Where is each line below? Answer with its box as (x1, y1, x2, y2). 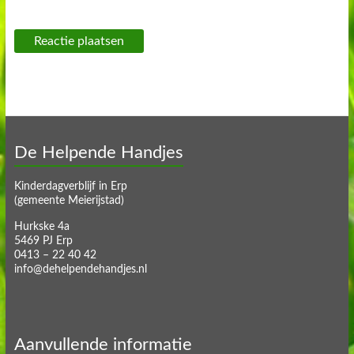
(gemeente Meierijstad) (13, 194, 124, 206)
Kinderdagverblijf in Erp (13, 180, 127, 192)
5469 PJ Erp (13, 235, 73, 247)
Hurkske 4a (13, 220, 70, 232)
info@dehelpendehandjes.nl (13, 263, 147, 275)
